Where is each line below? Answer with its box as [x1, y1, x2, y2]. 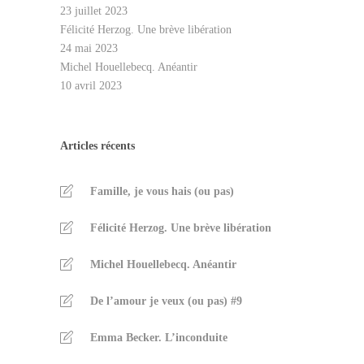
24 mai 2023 [60, 42, 118, 54]
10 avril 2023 [60, 80, 122, 92]
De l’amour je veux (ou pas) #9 [90, 295, 242, 307]
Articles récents [60, 140, 135, 152]
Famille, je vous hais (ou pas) [90, 185, 234, 197]
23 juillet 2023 [60, 5, 128, 17]
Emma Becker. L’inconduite [90, 331, 227, 344]
